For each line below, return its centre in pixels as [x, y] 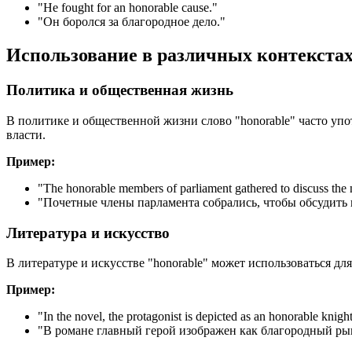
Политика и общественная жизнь [120, 90]
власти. [26, 134]
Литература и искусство [88, 233]
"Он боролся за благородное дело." [132, 22]
